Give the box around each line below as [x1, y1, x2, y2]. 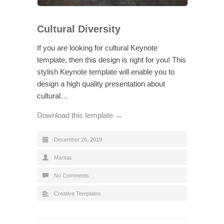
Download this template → [37, 110, 122, 119]
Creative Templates [54, 190, 101, 196]
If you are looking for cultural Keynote [37, 43, 157, 52]
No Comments [54, 172, 89, 178]
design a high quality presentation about [37, 79, 165, 88]
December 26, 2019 [54, 136, 102, 142]
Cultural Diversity [37, 23, 120, 34]
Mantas [54, 154, 72, 160]
